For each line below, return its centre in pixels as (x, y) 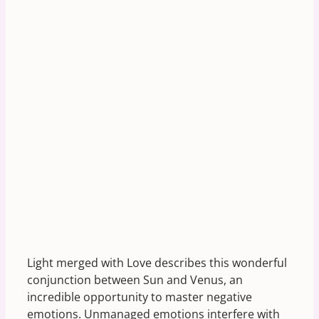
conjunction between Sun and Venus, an (135, 280)
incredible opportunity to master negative (140, 297)
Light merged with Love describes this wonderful (157, 263)
